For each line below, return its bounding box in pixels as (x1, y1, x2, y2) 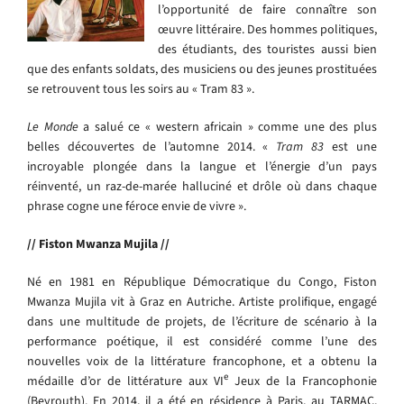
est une (324, 137, 378, 155)
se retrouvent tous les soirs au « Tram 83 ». (27, 79, 254, 97)
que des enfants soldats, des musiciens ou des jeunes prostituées (27, 60, 377, 78)
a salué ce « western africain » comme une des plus (78, 117, 378, 135)
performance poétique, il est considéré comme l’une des (27, 332, 377, 350)
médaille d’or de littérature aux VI (27, 372, 224, 390)
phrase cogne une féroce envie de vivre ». (27, 197, 246, 215)
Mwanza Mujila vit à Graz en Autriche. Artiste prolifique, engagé (27, 292, 377, 310)
